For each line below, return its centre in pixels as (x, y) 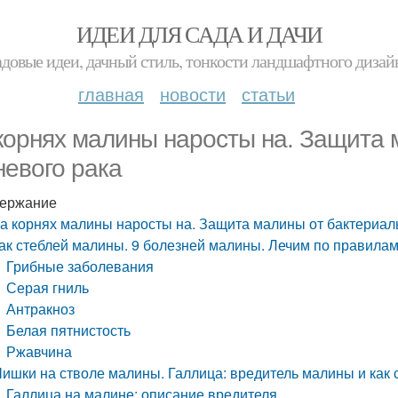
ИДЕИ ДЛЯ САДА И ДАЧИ (199, 34)
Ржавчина (40, 351)
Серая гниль (48, 287)
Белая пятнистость (69, 330)
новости (193, 94)
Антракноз (41, 309)
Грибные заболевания (80, 266)
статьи (268, 94)
